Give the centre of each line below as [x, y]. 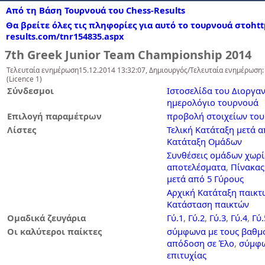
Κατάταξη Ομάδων [204, 141]
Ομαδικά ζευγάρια [46, 218]
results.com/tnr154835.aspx [65, 36]
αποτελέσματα [196, 167]
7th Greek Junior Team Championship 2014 [128, 55]
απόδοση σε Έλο [201, 243]
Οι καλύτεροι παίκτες [54, 231]
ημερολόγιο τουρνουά [213, 102]
